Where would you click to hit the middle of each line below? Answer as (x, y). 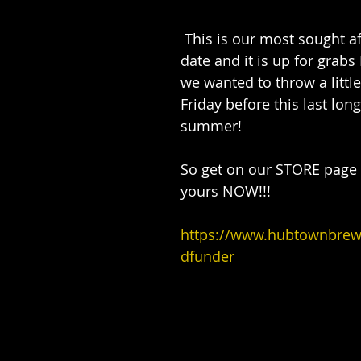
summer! (211, 126)
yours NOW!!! (226, 191)
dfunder (207, 256)
